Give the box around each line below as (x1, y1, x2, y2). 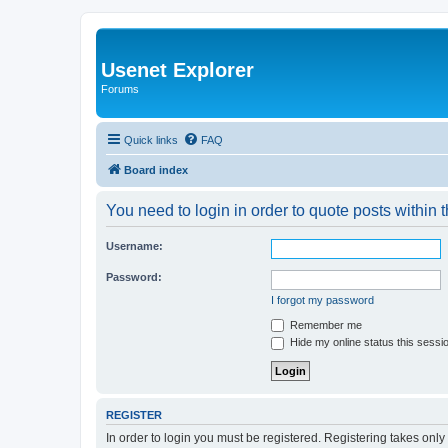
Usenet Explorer (101, 59, 254, 81)
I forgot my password (271, 293, 374, 306)
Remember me (287, 318, 362, 331)
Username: (106, 239, 163, 252)
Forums (101, 83, 139, 95)
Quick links (124, 133, 178, 146)
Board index (124, 163, 188, 176)
